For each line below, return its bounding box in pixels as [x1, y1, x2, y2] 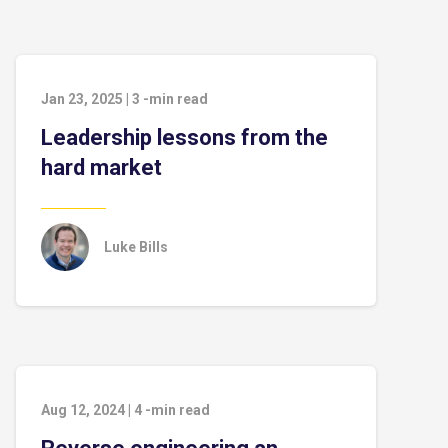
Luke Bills [104, 239, 168, 255]
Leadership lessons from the [41, 125, 328, 150]
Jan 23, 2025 [41, 91, 123, 107]
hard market [41, 155, 162, 180]
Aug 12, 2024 [41, 402, 125, 418]
